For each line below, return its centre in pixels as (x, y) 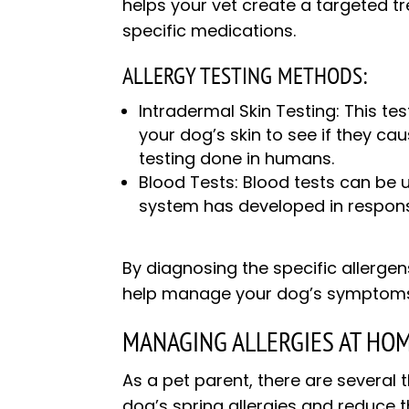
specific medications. (210, 31)
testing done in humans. (237, 159)
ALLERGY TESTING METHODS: (245, 76)
